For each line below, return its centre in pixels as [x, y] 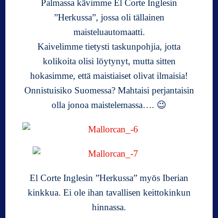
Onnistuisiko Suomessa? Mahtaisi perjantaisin [109, 90]
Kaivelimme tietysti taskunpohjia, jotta [109, 46]
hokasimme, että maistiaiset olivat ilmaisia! [109, 75]
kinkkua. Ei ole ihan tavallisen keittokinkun [109, 192]
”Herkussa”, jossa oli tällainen [109, 17]
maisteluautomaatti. [109, 32]
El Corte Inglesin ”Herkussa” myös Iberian [109, 178]
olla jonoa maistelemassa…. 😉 [109, 105]
